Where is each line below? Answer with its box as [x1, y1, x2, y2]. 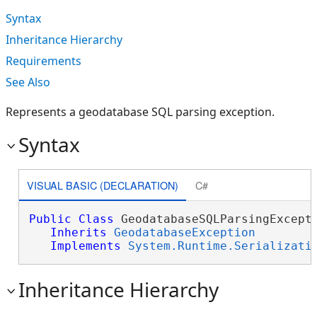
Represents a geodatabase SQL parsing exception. [6, 104, 275, 120]
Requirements [6, 53, 81, 69]
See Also [6, 74, 50, 90]
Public [28, 212, 71, 226]
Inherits [50, 226, 107, 239]
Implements [50, 239, 121, 253]
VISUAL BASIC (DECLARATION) [26, 177, 178, 192]
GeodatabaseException [113, 226, 255, 239]
